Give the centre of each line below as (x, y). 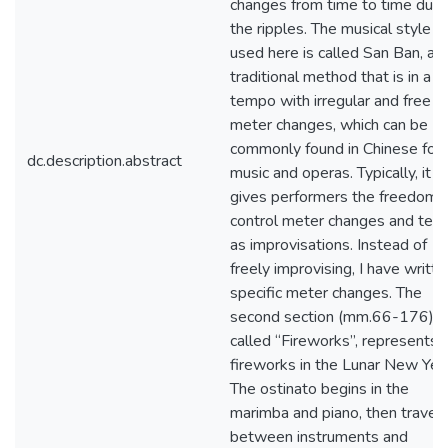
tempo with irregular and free (330, 101)
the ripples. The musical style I (334, 29)
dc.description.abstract (104, 161)
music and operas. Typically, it (330, 173)
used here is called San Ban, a (332, 53)
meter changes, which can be (329, 125)
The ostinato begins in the (319, 389)
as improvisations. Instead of (328, 245)
